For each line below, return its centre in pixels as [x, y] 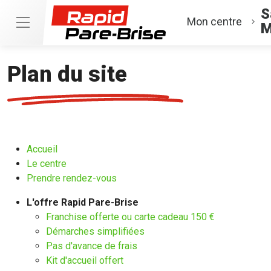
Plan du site [67, 74]
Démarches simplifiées [95, 231]
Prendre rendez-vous [72, 178]
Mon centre [214, 21]
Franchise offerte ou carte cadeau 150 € [130, 217]
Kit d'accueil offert [85, 260]
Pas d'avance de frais [92, 246]
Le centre [47, 164]
